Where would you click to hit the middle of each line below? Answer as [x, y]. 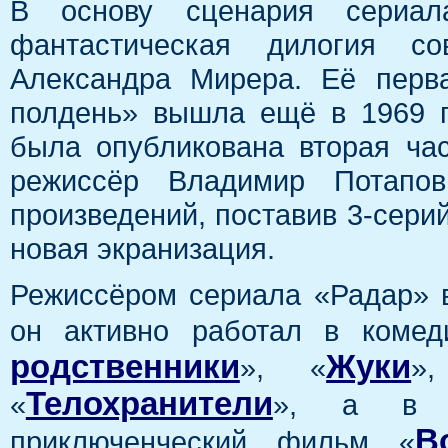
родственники [124, 367]
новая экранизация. [142, 249]
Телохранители [149, 404]
